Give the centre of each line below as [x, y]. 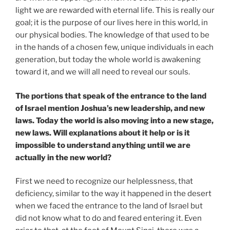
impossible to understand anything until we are [103, 145]
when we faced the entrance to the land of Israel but [109, 206]
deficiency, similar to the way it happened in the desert [113, 194]
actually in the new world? [63, 157]
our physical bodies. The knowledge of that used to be [112, 35]
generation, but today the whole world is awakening [108, 60]
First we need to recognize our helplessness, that [104, 181]
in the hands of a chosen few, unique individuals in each [114, 47]
